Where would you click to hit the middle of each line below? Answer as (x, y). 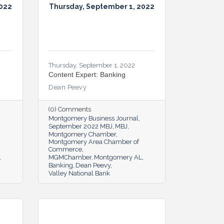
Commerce (65, 149)
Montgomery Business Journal (93, 118)
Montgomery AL (118, 157)
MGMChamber (70, 157)
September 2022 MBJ (80, 126)
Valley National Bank (79, 173)
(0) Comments (70, 109)
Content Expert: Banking (87, 74)
